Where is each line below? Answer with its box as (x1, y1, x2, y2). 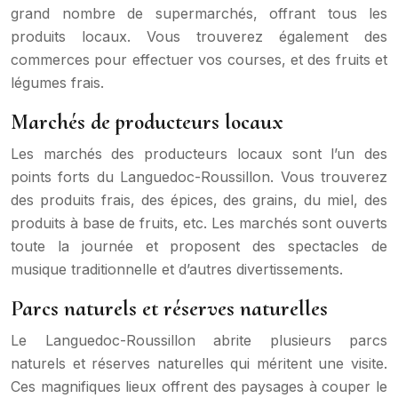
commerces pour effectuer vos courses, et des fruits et (11, 50, 387, 68)
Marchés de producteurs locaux (11, 107, 283, 135)
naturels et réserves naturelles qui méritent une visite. (11, 354, 387, 372)
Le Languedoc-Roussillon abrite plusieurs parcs (11, 330, 387, 349)
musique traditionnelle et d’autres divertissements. (11, 259, 343, 278)
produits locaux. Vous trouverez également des (11, 27, 387, 45)
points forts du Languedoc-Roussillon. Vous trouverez (11, 167, 387, 186)
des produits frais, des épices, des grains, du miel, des (11, 190, 387, 209)
